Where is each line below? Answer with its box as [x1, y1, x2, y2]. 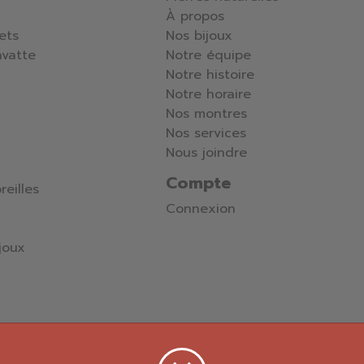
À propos [166, 6, 224, 27]
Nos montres [166, 104, 247, 124]
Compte [166, 171, 231, 196]
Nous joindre [166, 143, 247, 163]
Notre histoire [166, 65, 254, 85]
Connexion [166, 199, 236, 219]
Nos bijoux [166, 26, 232, 46]
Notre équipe [166, 45, 251, 66]
